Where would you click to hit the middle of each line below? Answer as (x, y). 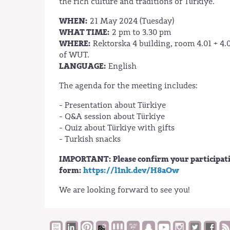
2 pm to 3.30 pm (140, 33)
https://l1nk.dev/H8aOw (130, 170)
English (121, 66)
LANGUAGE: (83, 66)
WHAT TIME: (84, 33)
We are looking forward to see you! (124, 190)
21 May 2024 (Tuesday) (131, 21)
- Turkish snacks (90, 139)
